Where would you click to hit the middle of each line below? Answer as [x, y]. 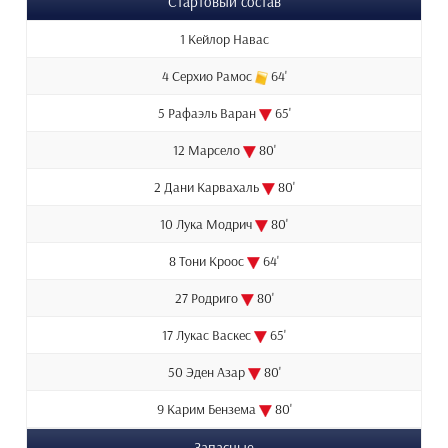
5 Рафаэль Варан [208, 113]
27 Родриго [207, 298]
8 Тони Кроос [208, 261]
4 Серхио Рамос [208, 76]
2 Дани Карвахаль [207, 187]
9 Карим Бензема [207, 409]
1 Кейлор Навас [224, 39]
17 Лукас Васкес [208, 335]
